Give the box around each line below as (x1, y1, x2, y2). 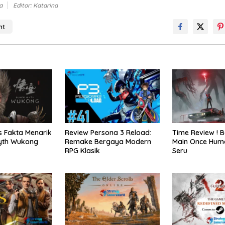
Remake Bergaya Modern (64, 137, 151, 147)
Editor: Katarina (13, 2, 58, 10)
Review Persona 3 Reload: (64, 128, 151, 138)
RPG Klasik (64, 146, 100, 156)
